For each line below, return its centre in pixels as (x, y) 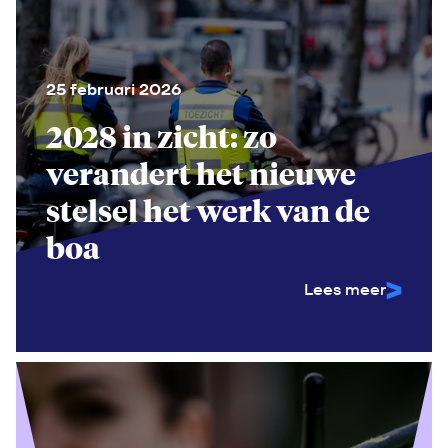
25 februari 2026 (113, 89)
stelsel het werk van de (208, 210)
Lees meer (345, 289)
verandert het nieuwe (201, 173)
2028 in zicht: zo (161, 136)
